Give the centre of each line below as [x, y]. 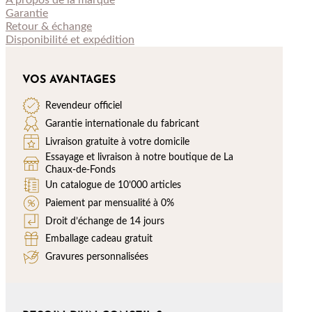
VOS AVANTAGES [69, 80]
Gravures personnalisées [97, 257]
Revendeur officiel [84, 105]
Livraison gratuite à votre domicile [118, 141]
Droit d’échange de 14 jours [105, 221]
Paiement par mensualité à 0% [110, 203]
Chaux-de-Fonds [81, 169]
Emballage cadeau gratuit [99, 239]
